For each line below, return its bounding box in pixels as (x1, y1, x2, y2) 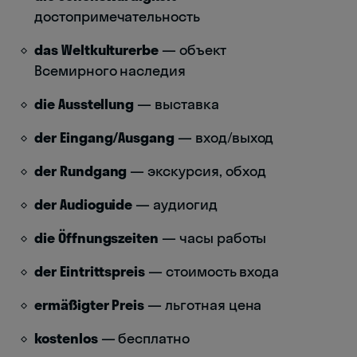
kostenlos (34, 328, 98, 347)
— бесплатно (97, 328, 190, 347)
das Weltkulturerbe (34, 40, 159, 59)
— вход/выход (175, 127, 274, 147)
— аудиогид (132, 194, 218, 214)
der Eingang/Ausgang (34, 127, 175, 147)
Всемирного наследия (34, 61, 186, 80)
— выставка (134, 94, 219, 113)
